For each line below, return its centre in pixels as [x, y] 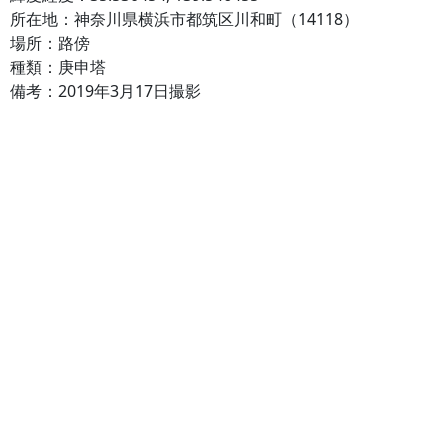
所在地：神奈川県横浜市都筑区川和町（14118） [184, 19]
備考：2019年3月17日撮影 [105, 91]
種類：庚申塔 [58, 67]
